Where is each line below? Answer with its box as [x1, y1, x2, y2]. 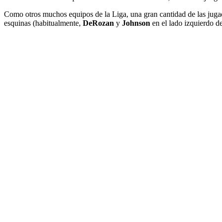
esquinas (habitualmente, [4, 19, 83, 28]
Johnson [122, 19, 150, 28]
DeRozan [83, 19, 114, 28]
